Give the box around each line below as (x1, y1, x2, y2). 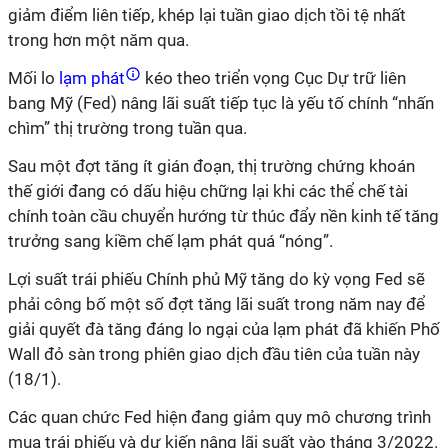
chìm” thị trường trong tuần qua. (8, 118, 247, 138)
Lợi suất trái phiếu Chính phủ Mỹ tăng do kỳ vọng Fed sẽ (8, 269, 425, 289)
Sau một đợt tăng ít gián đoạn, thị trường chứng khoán (8, 156, 415, 176)
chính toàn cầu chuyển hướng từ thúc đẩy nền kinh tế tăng (8, 206, 439, 226)
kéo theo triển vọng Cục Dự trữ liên (141, 68, 406, 88)
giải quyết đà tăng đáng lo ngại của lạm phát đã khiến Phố (8, 319, 440, 339)
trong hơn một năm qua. (8, 30, 189, 50)
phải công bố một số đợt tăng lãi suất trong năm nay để (8, 294, 425, 314)
